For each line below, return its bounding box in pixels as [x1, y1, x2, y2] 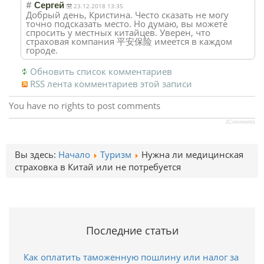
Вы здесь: [15, 148, 58, 160]
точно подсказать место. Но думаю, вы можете [26, 17, 227, 29]
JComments [225, 118, 255, 125]
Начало [58, 148, 90, 160]
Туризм [100, 148, 131, 160]
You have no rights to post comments [9, 99, 160, 111]
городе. [26, 44, 58, 56]
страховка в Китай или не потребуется [15, 160, 181, 173]
